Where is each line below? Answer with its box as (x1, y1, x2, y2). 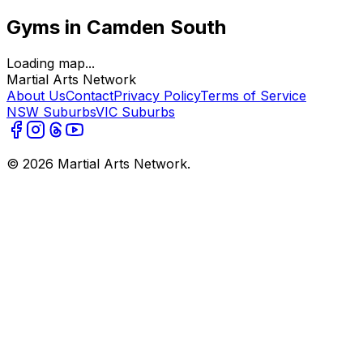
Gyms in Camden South (6, 15, 226, 39)
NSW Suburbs (6, 103, 96, 120)
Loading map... (6, 54, 95, 71)
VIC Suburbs (96, 103, 175, 120)
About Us (6, 87, 66, 104)
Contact (66, 87, 113, 104)
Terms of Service (200, 87, 306, 104)
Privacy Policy (113, 87, 200, 104)
